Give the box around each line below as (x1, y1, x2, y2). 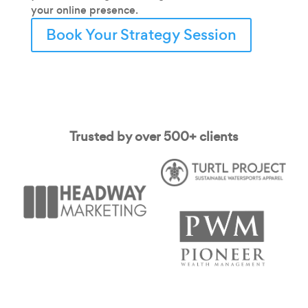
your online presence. (30, 3, 138, 17)
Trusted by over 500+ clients (69, 128, 239, 145)
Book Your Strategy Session (45, 24, 236, 45)
